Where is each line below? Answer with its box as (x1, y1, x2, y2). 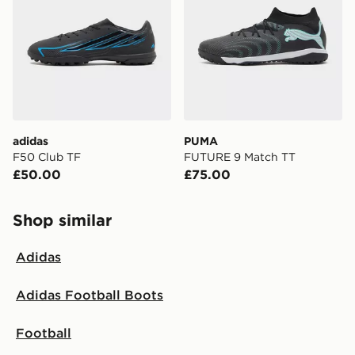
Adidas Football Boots (16, 287, 163, 303)
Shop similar (13, 210, 112, 230)
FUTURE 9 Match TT (184, 150, 296, 164)
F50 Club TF (13, 150, 81, 164)
